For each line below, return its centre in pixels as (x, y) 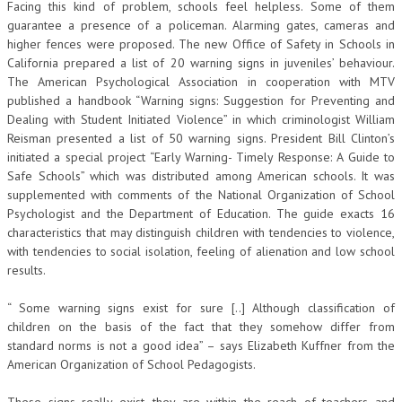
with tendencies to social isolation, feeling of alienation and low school (201, 251)
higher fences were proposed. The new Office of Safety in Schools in (201, 44)
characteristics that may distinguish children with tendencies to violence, (201, 232)
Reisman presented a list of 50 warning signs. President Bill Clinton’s (201, 138)
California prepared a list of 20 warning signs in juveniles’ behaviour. (201, 62)
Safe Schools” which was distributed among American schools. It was (201, 175)
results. (26, 270)
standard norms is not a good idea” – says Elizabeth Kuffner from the (201, 345)
